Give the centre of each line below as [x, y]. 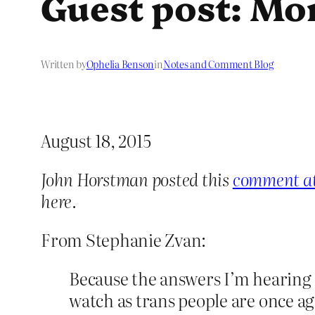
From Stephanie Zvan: [124, 240]
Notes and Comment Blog [218, 64]
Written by [64, 64]
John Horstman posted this [137, 179]
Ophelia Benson [120, 64]
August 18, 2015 [96, 141]
